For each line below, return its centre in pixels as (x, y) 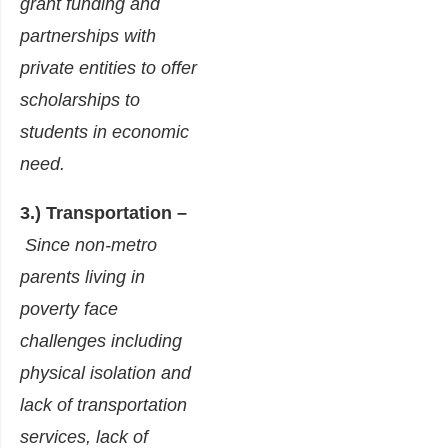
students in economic (104, 132)
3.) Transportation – (103, 213)
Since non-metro (91, 245)
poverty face (69, 309)
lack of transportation (103, 405)
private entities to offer (108, 68)
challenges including (101, 341)
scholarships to (80, 100)
